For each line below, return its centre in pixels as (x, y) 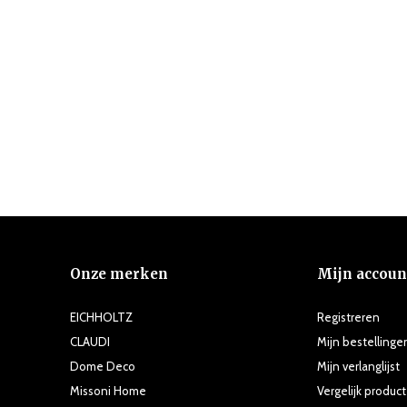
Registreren (348, 317)
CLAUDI (90, 341)
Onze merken (119, 273)
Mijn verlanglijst (358, 366)
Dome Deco (103, 366)
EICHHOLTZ (101, 317)
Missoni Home (108, 390)
